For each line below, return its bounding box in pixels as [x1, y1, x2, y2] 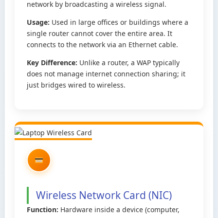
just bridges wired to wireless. [27, 80, 126, 90]
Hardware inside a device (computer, [58, 205, 180, 214]
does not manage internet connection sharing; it [27, 69, 185, 78]
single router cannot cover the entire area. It [27, 29, 172, 38]
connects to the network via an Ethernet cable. [27, 40, 178, 49]
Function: [27, 205, 58, 214]
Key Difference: [27, 58, 77, 67]
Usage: [27, 18, 50, 27]
